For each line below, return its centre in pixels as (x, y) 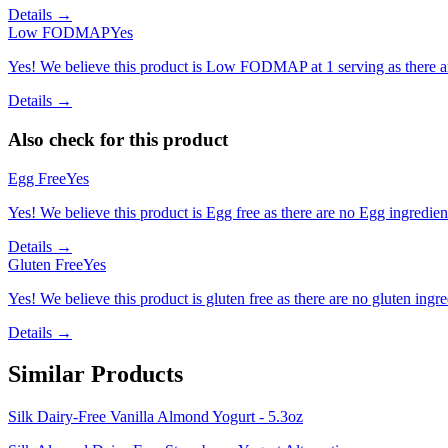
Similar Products (95, 374)
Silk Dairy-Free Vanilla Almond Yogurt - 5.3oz (155, 417)
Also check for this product (118, 139)
